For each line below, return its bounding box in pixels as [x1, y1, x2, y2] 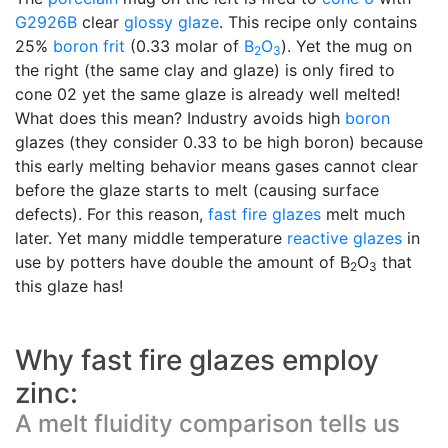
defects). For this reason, [15, 203, 208, 224]
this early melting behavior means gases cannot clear [15, 155, 418, 176]
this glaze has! [15, 275, 123, 296]
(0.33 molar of [125, 35, 244, 56]
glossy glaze [124, 11, 219, 32]
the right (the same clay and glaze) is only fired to [15, 59, 395, 80]
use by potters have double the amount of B [15, 251, 350, 272]
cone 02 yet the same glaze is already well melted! [15, 83, 400, 104]
